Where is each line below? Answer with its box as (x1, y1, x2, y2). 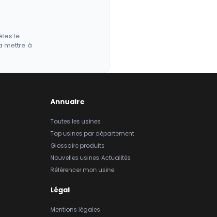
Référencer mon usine (50, 166, 114, 174)
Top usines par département (50, 129, 134, 138)
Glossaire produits (50, 141, 105, 150)
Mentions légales (50, 205, 100, 214)
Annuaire (50, 97, 85, 107)
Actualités (101, 154, 131, 162)
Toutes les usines (50, 117, 101, 125)
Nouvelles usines (50, 154, 99, 162)
